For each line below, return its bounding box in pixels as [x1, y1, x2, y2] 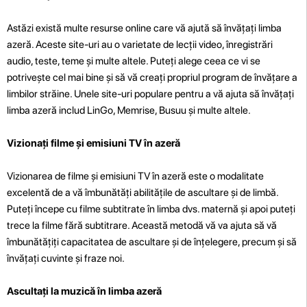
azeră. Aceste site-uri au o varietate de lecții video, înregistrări [7, 38, 273, 51]
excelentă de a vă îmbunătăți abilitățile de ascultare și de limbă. [7, 186, 278, 199]
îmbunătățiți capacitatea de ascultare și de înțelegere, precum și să [7, 235, 297, 248]
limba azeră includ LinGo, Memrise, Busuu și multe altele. [7, 103, 251, 116]
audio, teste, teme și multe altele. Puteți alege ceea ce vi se [7, 54, 260, 67]
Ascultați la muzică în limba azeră [7, 284, 162, 297]
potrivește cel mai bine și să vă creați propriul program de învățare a [7, 71, 297, 84]
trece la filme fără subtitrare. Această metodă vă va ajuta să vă [7, 219, 277, 232]
